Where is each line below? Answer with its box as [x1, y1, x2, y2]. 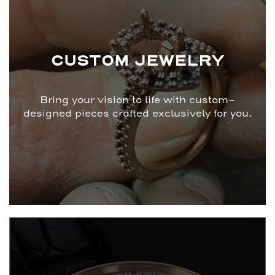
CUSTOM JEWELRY [50, 50, 225, 72]
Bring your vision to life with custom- [40, 93, 235, 106]
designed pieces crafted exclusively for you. [23, 107, 252, 120]
